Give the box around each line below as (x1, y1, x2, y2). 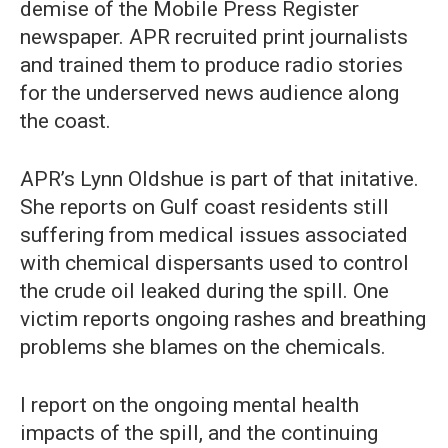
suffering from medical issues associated (20, 223, 408, 248)
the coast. (20, 109, 111, 134)
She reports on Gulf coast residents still (20, 195, 389, 220)
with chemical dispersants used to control (20, 251, 409, 276)
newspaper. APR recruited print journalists (20, 25, 408, 50)
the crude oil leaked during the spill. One (20, 279, 389, 304)
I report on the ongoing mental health (20, 393, 359, 418)
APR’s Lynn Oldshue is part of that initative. (20, 167, 419, 192)
